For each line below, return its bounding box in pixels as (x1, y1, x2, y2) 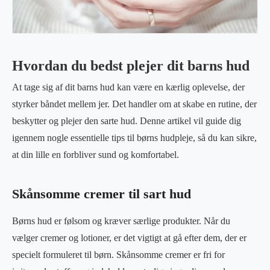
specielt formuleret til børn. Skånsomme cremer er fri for (12, 249, 225, 260)
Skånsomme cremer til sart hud (12, 186, 191, 201)
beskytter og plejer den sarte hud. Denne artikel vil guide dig (12, 115, 241, 126)
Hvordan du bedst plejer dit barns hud (12, 57, 250, 74)
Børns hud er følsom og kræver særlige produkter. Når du (12, 215, 230, 226)
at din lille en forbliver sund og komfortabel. (12, 149, 179, 160)
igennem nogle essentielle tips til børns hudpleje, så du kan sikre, (12, 132, 257, 143)
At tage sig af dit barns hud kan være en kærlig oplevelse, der (12, 81, 245, 92)
